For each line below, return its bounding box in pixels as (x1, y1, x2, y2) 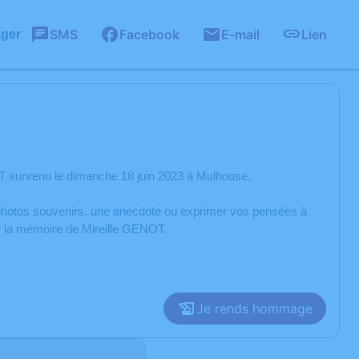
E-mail (221, 26, 260, 42)
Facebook (119, 26, 179, 42)
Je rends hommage (196, 301, 313, 317)
